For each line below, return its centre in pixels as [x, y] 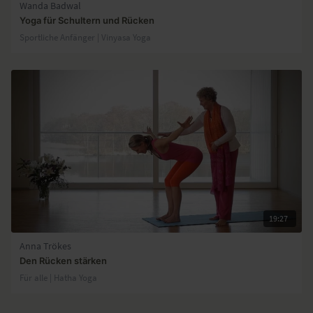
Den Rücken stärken [63, 260]
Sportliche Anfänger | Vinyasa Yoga [85, 37]
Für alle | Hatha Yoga [58, 277]
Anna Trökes [45, 246]
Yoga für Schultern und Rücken [87, 20]
